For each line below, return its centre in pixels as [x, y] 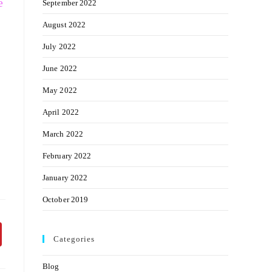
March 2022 [63, 134]
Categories [74, 239]
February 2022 [67, 156]
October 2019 [66, 199]
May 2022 [60, 90]
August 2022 [64, 25]
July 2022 [59, 46]
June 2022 [60, 68]
